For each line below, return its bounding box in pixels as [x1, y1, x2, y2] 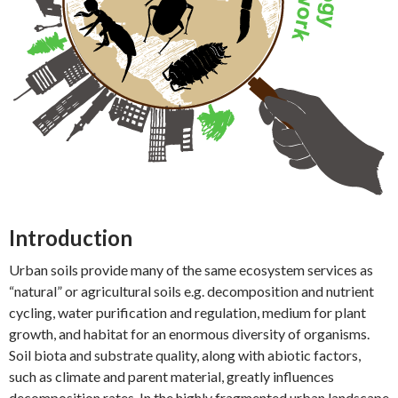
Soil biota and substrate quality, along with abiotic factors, [9, 346, 361, 363]
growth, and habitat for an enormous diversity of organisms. [9, 325, 370, 342]
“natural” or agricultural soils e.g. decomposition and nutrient [9, 283, 374, 299]
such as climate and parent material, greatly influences [9, 368, 334, 385]
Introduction [9, 225, 132, 251]
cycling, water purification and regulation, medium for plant [9, 304, 366, 321]
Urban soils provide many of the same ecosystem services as [9, 261, 373, 278]
